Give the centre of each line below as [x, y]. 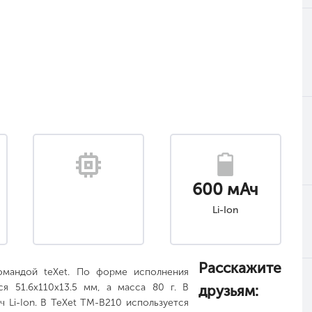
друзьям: [228, 291]
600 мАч [226, 189]
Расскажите [240, 268]
